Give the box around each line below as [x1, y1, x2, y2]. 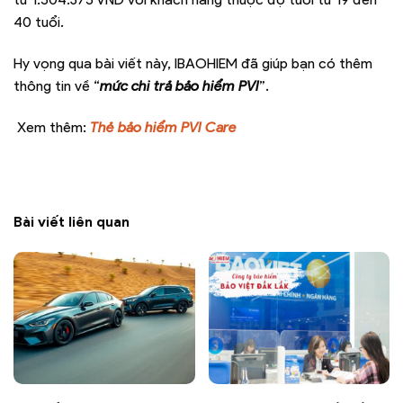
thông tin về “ [13, 77, 100, 95]
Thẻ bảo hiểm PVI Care [90, 118, 237, 136]
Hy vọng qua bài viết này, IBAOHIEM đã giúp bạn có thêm [13, 55, 372, 73]
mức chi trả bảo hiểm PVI [100, 77, 259, 95]
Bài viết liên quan [13, 212, 130, 230]
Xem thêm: [13, 118, 90, 136]
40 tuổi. [13, 13, 64, 31]
